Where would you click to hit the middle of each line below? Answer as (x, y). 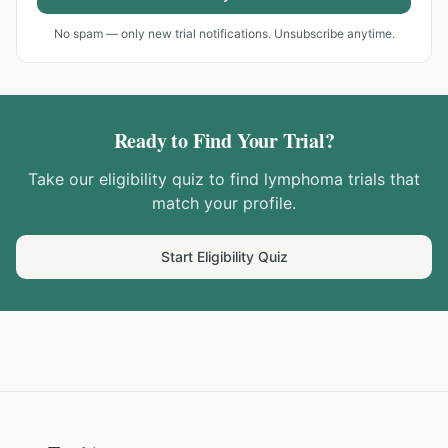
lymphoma (303, 179)
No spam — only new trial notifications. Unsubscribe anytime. (224, 33)
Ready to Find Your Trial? (224, 140)
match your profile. (224, 203)
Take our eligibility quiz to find (146, 179)
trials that (381, 179)
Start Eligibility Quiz (224, 256)
